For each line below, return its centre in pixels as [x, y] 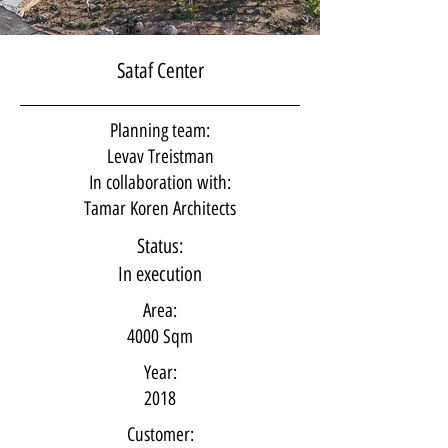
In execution [160, 274]
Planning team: [160, 130]
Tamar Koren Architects [160, 208]
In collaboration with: [160, 182]
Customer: [160, 434]
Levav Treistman [160, 156]
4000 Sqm [160, 336]
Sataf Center [160, 70]
